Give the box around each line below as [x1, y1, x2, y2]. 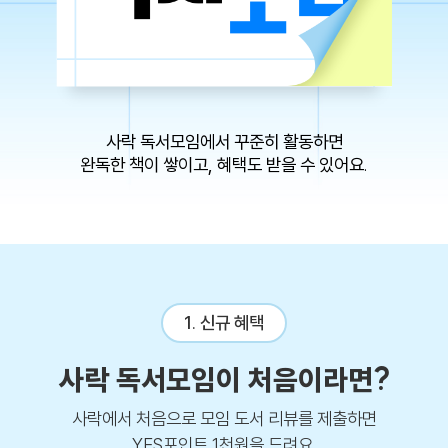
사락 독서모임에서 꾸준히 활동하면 [105, 130, 343, 154]
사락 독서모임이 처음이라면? [58, 361, 390, 397]
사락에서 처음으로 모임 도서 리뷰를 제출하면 [71, 407, 377, 431]
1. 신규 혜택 [184, 311, 264, 335]
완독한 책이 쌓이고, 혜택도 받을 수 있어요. [80, 153, 368, 177]
